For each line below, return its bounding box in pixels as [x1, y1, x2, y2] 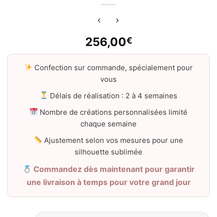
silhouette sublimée [75, 147, 142, 156]
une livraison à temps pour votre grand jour [26, 177, 191, 187]
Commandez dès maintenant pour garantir [31, 164, 195, 174]
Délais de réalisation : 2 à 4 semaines [48, 91, 178, 100]
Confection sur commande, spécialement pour [32, 62, 193, 72]
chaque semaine [80, 119, 137, 128]
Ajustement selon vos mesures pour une [42, 135, 184, 145]
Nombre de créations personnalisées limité [38, 107, 188, 117]
